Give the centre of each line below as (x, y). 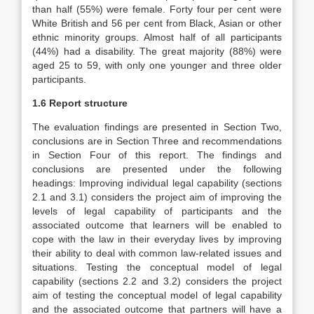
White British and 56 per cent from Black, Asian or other (157, 23)
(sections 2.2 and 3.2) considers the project (180, 281)
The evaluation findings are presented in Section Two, (157, 127)
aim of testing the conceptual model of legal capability (157, 295)
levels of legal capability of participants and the (157, 211)
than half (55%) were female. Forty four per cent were (157, 9)
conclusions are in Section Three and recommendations (157, 141)
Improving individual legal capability (161, 183)
